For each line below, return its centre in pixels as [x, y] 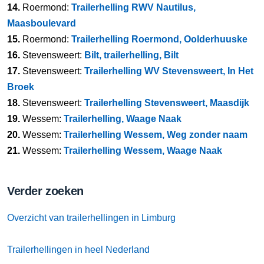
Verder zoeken [45, 191]
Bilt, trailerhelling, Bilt [131, 55]
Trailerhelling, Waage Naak [123, 119]
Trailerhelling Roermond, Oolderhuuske [159, 39]
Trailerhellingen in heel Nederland [78, 250]
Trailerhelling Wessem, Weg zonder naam [156, 135]
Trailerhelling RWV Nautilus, [133, 7]
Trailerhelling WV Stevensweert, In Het [169, 71]
